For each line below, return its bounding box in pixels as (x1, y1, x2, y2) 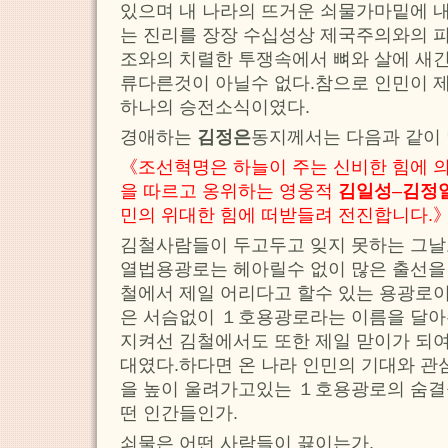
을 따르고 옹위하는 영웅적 (120, 181, 338, 202)
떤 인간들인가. (120, 403, 238, 424)
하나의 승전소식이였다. (120, 97, 310, 118)
